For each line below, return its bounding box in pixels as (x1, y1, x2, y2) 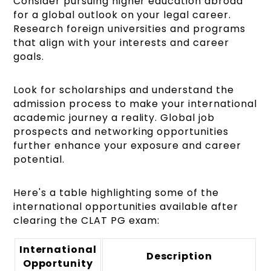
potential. (13, 152, 65, 167)
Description (146, 249, 213, 264)
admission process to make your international (13, 97, 257, 111)
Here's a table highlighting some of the (13, 186, 219, 200)
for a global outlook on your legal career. (13, 8, 231, 22)
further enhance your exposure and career (13, 139, 241, 153)
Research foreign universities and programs (13, 22, 246, 36)
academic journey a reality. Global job (13, 111, 215, 125)
